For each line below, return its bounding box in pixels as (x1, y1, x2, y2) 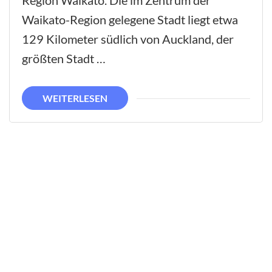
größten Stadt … (22, 51, 106, 66)
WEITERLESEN (42, 92, 107, 104)
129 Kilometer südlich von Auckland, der (22, 32, 234, 47)
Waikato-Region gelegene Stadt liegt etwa (22, 12, 238, 27)
